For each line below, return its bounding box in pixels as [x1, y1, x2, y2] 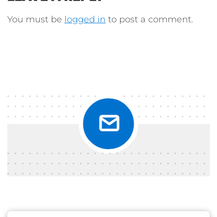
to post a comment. [106, 14, 193, 25]
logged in [64, 14, 106, 25]
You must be [7, 14, 64, 25]
